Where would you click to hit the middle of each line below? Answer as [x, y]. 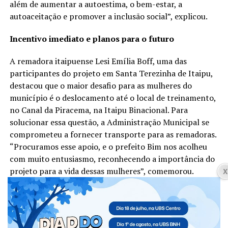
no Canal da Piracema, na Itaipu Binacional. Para [98, 110]
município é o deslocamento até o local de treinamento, [112, 98]
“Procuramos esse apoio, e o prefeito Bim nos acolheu [108, 147]
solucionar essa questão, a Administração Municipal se [109, 122]
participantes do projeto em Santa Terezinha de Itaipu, [111, 74]
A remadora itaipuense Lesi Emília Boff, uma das [98, 61]
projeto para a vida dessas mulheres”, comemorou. [102, 171]
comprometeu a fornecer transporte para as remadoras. [113, 135]
